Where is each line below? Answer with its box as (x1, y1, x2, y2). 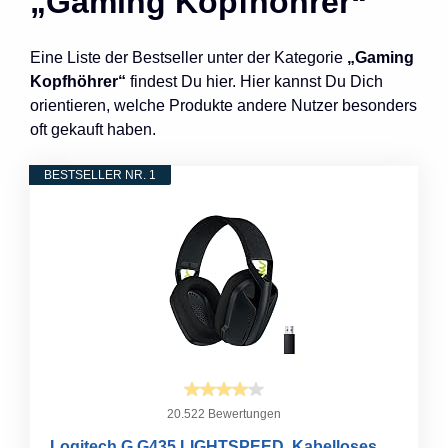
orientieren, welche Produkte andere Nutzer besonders (30, 96, 417, 114)
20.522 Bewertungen (167, 406, 281, 421)
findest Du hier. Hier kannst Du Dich (126, 72, 383, 90)
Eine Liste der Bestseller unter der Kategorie (30, 48, 347, 66)
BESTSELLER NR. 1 (44, 167, 156, 182)
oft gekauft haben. (30, 120, 156, 138)
